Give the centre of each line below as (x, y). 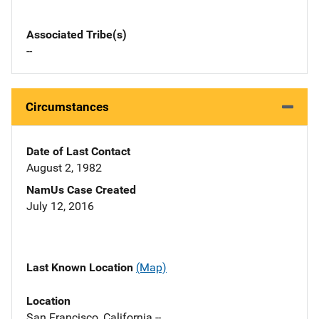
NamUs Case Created (81, 190)
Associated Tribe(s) (77, 35)
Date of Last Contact (78, 152)
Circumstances (67, 107)
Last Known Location (81, 268)
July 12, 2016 (60, 206)
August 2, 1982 (64, 168)
